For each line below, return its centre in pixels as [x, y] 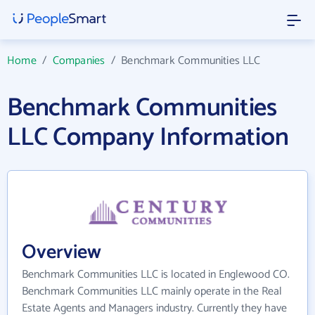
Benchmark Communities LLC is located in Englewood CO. [156, 274]
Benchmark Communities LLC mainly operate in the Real [152, 291]
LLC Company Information [148, 137]
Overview [62, 252]
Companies [79, 61]
